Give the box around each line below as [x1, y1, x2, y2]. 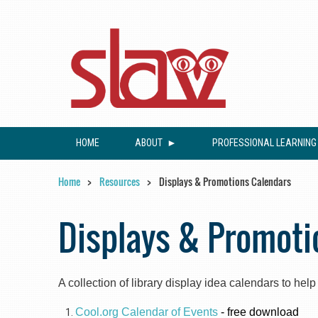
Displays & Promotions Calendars [159, 174, 291, 189]
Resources [99, 174, 140, 189]
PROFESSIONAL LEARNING [212, 137, 317, 148]
